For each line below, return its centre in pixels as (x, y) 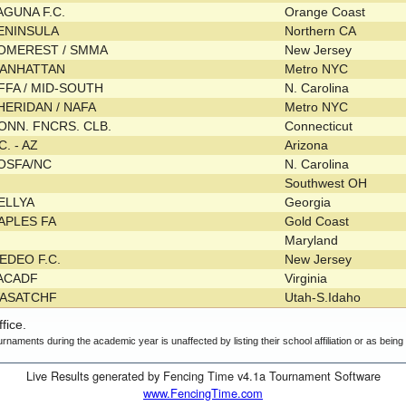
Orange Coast (327, 12)
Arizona (309, 145)
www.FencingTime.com (203, 393)
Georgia (310, 203)
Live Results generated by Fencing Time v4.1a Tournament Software (203, 376)
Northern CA (323, 31)
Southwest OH (328, 184)
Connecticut (321, 126)
